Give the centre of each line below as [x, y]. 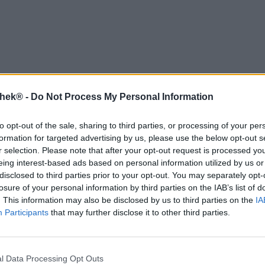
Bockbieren [208, 251]
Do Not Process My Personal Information [122, 97]
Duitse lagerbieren [43, 251]
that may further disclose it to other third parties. [139, 212]
